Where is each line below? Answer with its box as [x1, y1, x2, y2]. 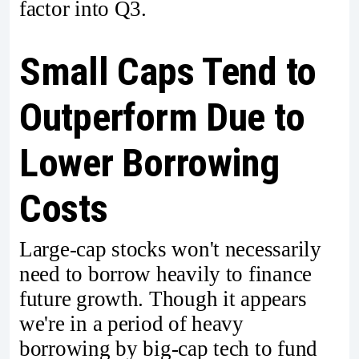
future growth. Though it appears [19, 287, 307, 312]
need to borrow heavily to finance [19, 262, 313, 287]
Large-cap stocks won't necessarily [19, 237, 321, 262]
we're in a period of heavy [19, 312, 244, 337]
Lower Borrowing [19, 139, 280, 186]
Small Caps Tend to [19, 48, 317, 95]
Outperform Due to [19, 94, 305, 140]
